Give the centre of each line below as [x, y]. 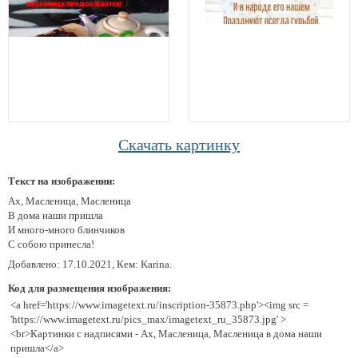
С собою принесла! [51, 244]
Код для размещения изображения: [89, 288]
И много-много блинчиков [66, 230]
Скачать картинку [179, 145]
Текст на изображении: [62, 181]
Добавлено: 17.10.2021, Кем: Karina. [90, 264]
